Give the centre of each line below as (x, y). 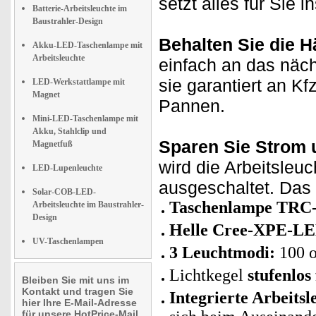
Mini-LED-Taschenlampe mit (85, 119)
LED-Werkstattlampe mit (79, 82)
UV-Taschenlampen (68, 241)
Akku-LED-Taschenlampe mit (87, 45)
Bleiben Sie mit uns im (75, 280)
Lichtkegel (208, 275)
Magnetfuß (53, 144)
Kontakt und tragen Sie (78, 291)
